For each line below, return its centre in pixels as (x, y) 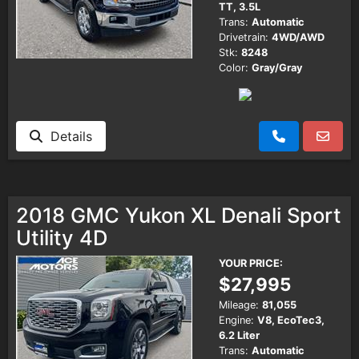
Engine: (236, 320)
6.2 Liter (239, 335)
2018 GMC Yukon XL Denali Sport (179, 215)
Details (67, 136)
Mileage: (239, 305)
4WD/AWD (298, 37)
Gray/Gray (277, 67)
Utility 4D (62, 237)
